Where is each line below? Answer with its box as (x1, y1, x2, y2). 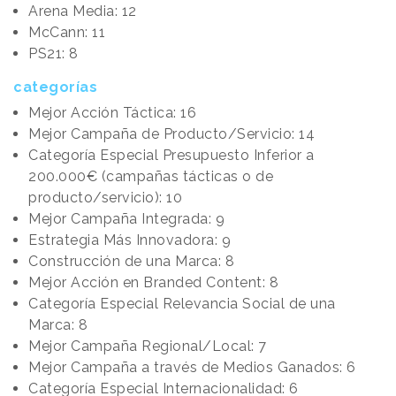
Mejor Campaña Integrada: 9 (28, 210, 225, 228)
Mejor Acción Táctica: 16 (28, 104, 196, 122)
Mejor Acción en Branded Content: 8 (28, 274, 278, 292)
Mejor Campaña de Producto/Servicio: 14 (28, 126, 315, 143)
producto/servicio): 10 (28, 189, 182, 207)
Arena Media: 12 (28, 3, 137, 20)
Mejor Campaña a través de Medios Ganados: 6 (28, 359, 356, 377)
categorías (13, 79, 97, 96)
